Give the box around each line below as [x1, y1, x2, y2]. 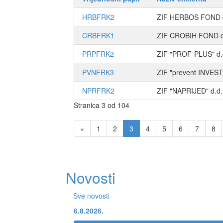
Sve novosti [73, 190, 110, 201]
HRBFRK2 [82, 12, 114, 22]
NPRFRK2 [82, 86, 114, 96]
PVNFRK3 [82, 67, 114, 78]
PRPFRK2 [82, 49, 114, 59]
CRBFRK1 [82, 30, 114, 41]
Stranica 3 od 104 [74, 100, 129, 111]
